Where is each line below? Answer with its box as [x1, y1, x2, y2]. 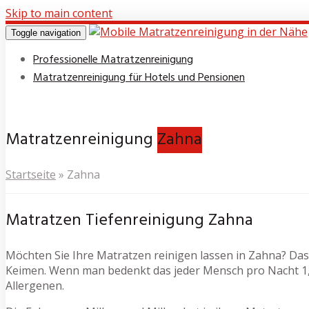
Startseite [6, 166, 56, 182]
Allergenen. [6, 277, 64, 293]
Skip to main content [6, 6, 112, 21]
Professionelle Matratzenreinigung [33, 51, 193, 69]
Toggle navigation [11, 28, 81, 38]
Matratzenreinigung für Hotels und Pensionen [33, 69, 245, 87]
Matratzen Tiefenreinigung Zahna [6, 207, 253, 234]
